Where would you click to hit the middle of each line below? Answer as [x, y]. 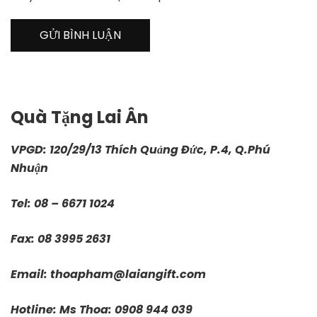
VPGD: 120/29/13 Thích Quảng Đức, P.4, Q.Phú [140, 150]
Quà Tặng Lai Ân [80, 117]
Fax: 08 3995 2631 [60, 239]
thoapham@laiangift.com [128, 275]
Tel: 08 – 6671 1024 [63, 204]
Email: [30, 275]
